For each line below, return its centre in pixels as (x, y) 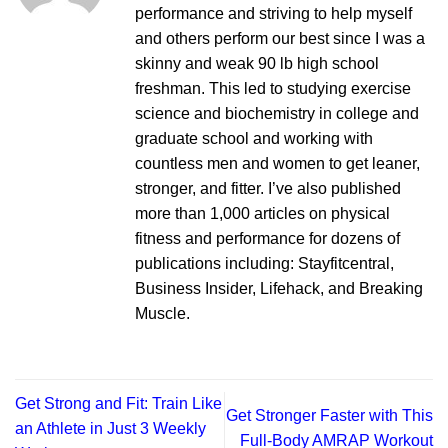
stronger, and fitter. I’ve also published (268, 188)
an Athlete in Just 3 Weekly (110, 428)
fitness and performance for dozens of (267, 238)
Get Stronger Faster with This (329, 416)
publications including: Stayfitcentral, (264, 263)
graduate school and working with (254, 138)
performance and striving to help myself (273, 13)
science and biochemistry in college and (277, 113)
